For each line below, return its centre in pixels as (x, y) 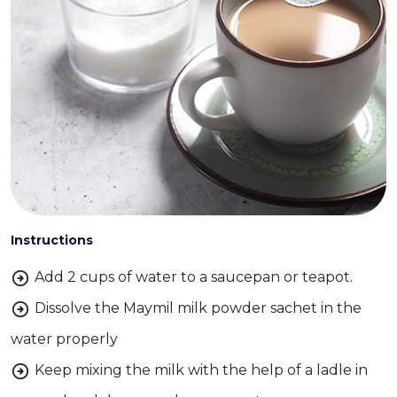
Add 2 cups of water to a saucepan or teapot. (194, 277)
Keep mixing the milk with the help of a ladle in (201, 370)
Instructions (52, 240)
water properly (64, 339)
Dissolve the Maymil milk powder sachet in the (198, 308)
